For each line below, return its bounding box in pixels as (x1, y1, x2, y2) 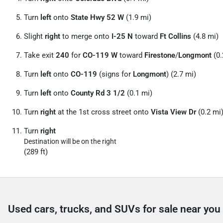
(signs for (97, 70, 133, 79)
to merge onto (60, 32, 111, 41)
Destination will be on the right (24, 137, 116, 145)
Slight (24, 32, 45, 41)
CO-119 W (83, 51, 117, 60)
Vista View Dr (151, 108, 196, 116)
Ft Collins (160, 32, 191, 41)
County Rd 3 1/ (71, 89, 120, 98)
